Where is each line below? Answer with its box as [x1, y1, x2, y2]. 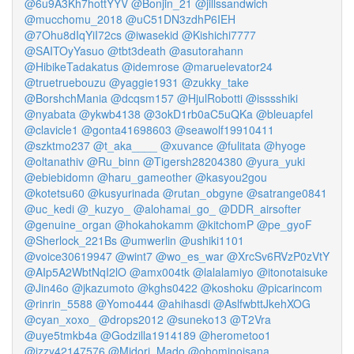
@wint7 [115, 248, 153, 264]
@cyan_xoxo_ [24, 311, 96, 327]
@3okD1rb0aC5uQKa [144, 106, 253, 122]
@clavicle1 [24, 122, 78, 137]
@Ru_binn [87, 153, 140, 169]
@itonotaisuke [257, 264, 328, 280]
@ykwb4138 [79, 106, 141, 122]
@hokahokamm [115, 217, 194, 232]
